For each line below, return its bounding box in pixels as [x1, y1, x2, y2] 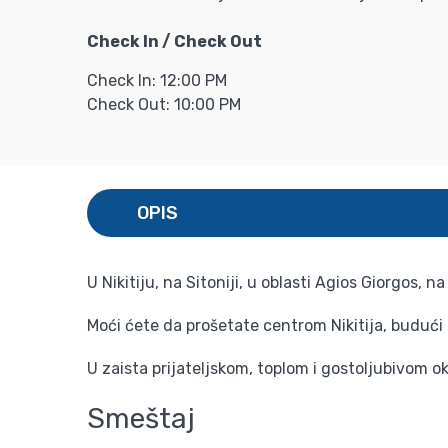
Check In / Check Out [87, 31, 262, 51]
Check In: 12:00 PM [87, 70, 227, 90]
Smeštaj [87, 401, 195, 435]
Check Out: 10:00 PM [87, 94, 241, 114]
